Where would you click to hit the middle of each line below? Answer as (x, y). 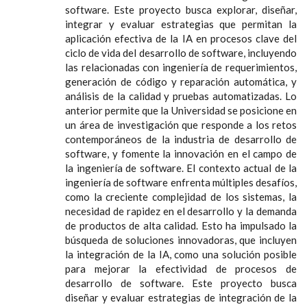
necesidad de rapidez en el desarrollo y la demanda (181, 211)
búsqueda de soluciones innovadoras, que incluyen (181, 240)
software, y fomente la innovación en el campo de (181, 153)
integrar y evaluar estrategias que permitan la (181, 24)
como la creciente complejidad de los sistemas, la (181, 196)
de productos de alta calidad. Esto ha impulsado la (181, 225)
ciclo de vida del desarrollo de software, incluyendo (181, 52)
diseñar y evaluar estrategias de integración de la (181, 297)
